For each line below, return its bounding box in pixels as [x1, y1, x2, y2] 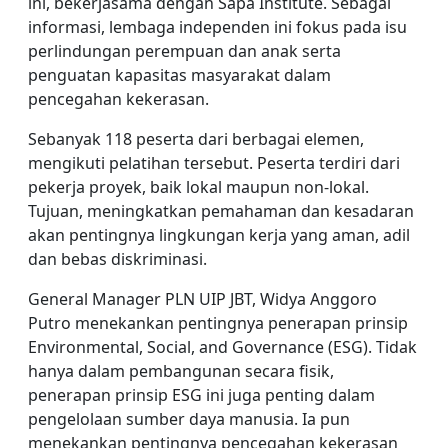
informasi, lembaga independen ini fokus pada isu [28, 16, 407, 38]
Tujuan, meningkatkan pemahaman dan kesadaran [28, 200, 414, 222]
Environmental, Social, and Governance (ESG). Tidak [28, 336, 417, 358]
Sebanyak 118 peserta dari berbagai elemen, [28, 128, 364, 150]
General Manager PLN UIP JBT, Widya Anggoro [28, 288, 377, 310]
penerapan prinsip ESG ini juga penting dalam [28, 384, 375, 406]
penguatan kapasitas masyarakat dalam [28, 64, 331, 86]
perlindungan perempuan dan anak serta [28, 40, 341, 62]
